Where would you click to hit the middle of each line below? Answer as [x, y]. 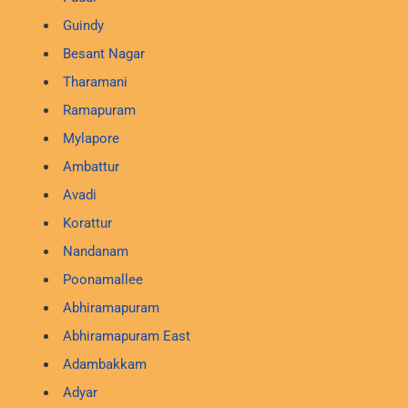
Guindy [83, 26]
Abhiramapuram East [126, 337]
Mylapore [91, 139]
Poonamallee [102, 280]
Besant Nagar [103, 54]
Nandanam [95, 252]
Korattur [87, 224]
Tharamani [95, 82]
